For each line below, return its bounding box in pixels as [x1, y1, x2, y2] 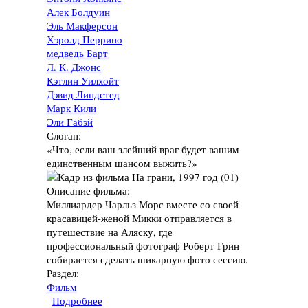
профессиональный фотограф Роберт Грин [47, 239, 239, 253]
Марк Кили [47, 101, 96, 115]
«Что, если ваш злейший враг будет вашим [47, 142, 239, 157]
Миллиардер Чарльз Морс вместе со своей [47, 197, 239, 212]
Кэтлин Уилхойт [47, 74, 119, 88]
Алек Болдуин [47, 5, 110, 19]
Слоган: [47, 129, 85, 143]
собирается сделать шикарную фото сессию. [47, 252, 248, 267]
